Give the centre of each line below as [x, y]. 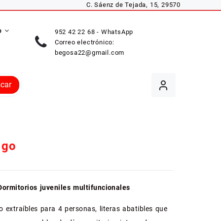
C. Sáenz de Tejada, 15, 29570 [133, 5]
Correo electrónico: [84, 42]
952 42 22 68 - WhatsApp [94, 32]
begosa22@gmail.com [90, 52]
